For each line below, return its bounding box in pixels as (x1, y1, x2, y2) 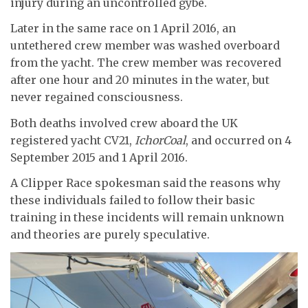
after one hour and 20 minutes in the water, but (10, 73, 269, 87)
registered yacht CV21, (10, 133, 135, 147)
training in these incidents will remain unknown (10, 210, 284, 225)
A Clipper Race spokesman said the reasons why (10, 176, 280, 190)
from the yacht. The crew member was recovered (10, 56, 281, 70)
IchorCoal (135, 133, 186, 147)
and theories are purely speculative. (10, 228, 210, 242)
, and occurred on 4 (186, 133, 291, 147)
